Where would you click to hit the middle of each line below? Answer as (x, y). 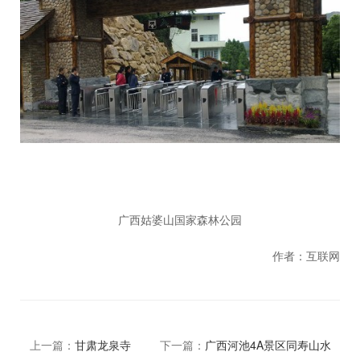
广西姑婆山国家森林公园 (180, 219)
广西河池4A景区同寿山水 (268, 344)
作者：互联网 (306, 255)
